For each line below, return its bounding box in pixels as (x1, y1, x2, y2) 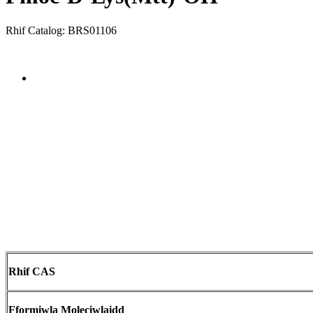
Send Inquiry (6, 48, 63, 60)
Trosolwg (34, 71, 75, 84)
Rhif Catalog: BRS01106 (6, 24, 117, 36)
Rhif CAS (8, 265, 55, 277)
